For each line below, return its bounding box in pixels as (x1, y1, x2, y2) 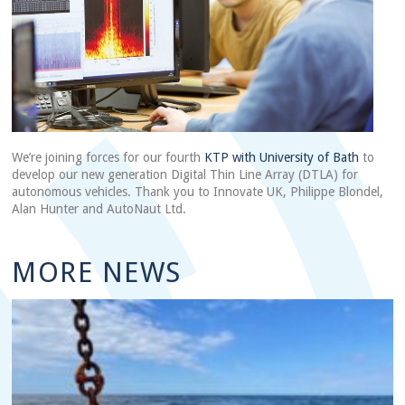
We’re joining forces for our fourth (12, 149, 205, 165)
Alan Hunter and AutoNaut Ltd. (12, 201, 187, 216)
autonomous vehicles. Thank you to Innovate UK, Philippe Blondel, (12, 184, 384, 199)
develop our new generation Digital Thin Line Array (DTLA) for (12, 166, 359, 182)
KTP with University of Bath (204, 149, 360, 165)
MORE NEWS (12, 255, 182, 288)
